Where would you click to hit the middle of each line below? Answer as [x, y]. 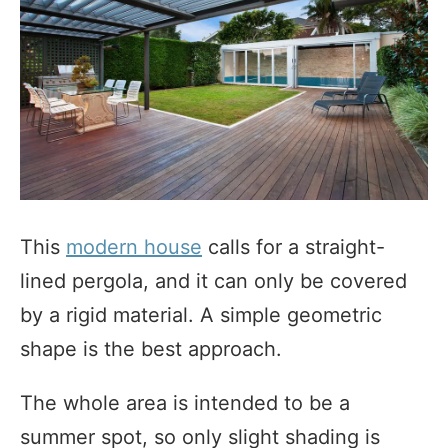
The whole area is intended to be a [185, 402]
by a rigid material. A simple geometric [201, 314]
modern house [134, 246]
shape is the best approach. [151, 348]
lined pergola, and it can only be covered [213, 280]
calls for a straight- [293, 246]
